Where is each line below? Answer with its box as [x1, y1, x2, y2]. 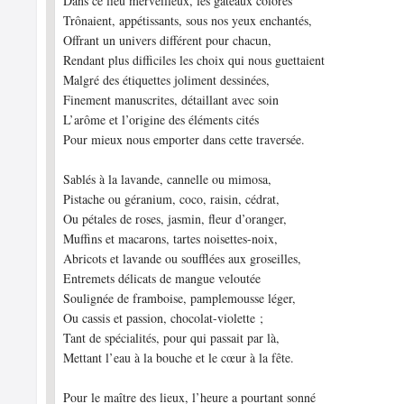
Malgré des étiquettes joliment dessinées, [63, 71, 271, 88]
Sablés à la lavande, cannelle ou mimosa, [63, 170, 272, 188]
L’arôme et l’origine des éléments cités [63, 111, 260, 128]
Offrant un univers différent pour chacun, [63, 32, 272, 49]
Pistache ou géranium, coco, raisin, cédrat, [63, 190, 280, 207]
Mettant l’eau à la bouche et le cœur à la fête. [63, 349, 295, 366]
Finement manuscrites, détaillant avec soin [63, 91, 280, 108]
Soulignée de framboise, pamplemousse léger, [63, 289, 297, 307]
